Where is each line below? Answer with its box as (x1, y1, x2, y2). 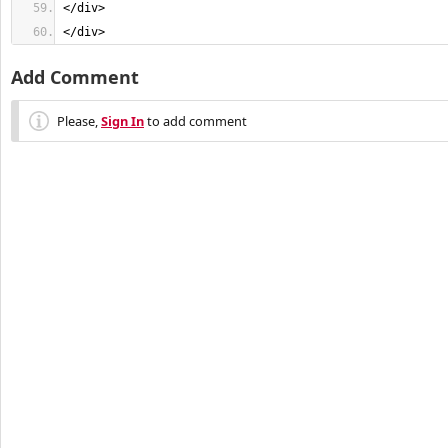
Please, (57, 112, 101, 130)
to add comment (144, 112, 247, 130)
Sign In (101, 112, 144, 130)
